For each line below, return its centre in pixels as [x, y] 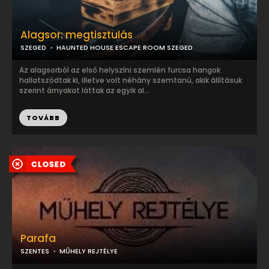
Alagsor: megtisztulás [77, 35]
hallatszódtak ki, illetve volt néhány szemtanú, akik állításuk [131, 80]
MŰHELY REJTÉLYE [89, 251]
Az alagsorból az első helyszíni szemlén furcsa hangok [120, 70]
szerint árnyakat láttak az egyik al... [84, 90]
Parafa [38, 238]
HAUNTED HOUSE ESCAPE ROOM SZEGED [125, 47]
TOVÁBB [43, 118]
